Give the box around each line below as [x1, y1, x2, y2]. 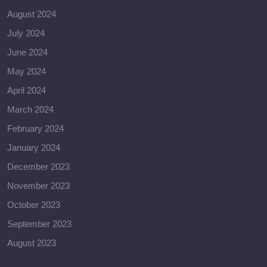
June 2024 [7, 46, 48, 57]
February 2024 [7, 123, 64, 133]
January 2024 [7, 142, 60, 153]
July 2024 [7, 27, 45, 38]
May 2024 [7, 66, 46, 76]
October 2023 [7, 199, 60, 210]
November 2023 [7, 180, 70, 191]
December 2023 [7, 161, 70, 172]
